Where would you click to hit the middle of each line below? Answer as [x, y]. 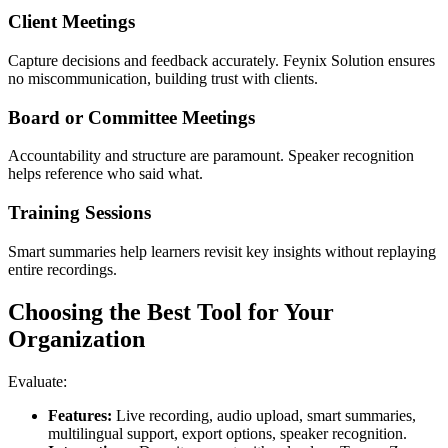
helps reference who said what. [105, 174]
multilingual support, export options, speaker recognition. [227, 433]
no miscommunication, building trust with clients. [163, 78]
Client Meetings [71, 22]
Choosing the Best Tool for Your [171, 311]
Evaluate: [37, 381]
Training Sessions [79, 213]
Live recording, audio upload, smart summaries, [264, 415]
